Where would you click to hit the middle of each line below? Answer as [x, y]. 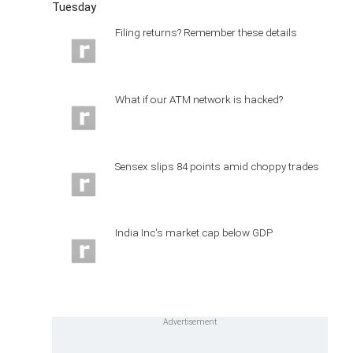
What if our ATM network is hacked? [199, 99]
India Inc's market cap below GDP [194, 233]
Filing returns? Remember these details [206, 32]
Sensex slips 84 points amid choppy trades [217, 166]
